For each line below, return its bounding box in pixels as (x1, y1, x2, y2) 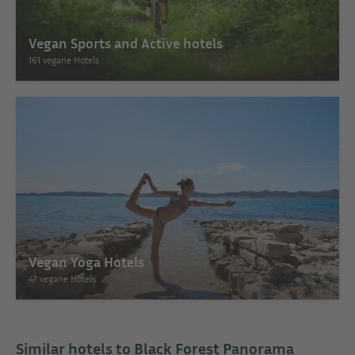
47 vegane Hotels (29, 272, 96, 284)
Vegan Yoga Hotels (29, 252, 144, 270)
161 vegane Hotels (29, 53, 99, 66)
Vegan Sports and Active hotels (29, 33, 223, 52)
